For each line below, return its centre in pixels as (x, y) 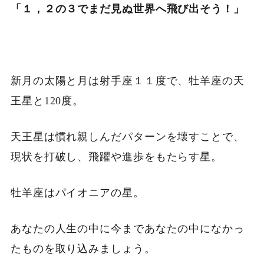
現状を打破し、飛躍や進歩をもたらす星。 (116, 157)
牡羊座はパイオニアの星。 (77, 193)
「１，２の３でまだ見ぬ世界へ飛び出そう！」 (127, 9)
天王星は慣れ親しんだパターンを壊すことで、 (127, 137)
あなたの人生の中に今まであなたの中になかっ (127, 229)
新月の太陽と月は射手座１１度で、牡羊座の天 (127, 81)
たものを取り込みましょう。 (83, 249)
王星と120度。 (47, 101)
